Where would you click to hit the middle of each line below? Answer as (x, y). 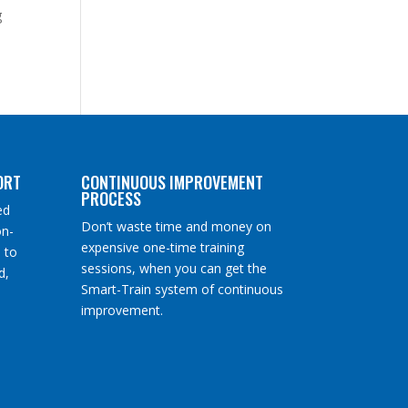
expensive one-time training (163, 247)
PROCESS (112, 198)
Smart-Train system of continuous (183, 289)
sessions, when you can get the (174, 268)
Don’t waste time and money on (177, 226)
